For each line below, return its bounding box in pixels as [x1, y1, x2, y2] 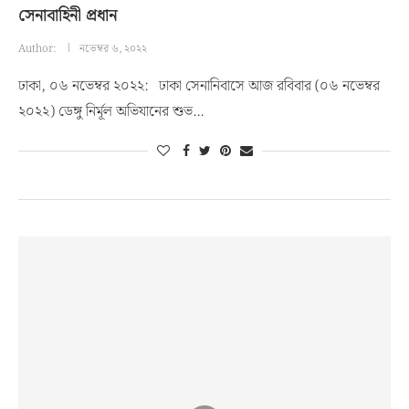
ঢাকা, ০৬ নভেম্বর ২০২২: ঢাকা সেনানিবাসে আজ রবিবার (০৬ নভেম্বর [18, 75, 380, 98]
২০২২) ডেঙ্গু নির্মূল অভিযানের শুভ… [18, 100, 204, 123]
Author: [18, 40, 58, 58]
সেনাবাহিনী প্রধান [18, 3, 117, 29]
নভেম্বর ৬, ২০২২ [79, 40, 147, 58]
